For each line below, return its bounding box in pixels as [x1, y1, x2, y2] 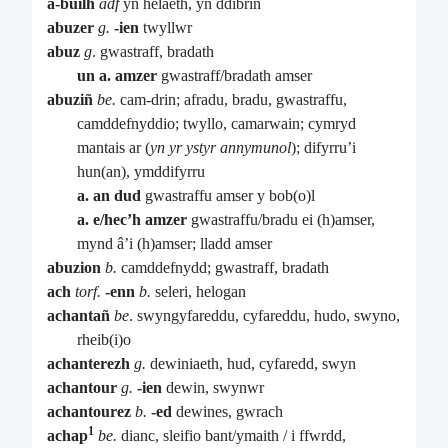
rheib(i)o [77, 331, 131, 349]
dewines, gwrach [172, 403, 283, 421]
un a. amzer [77, 67, 157, 85]
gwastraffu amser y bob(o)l [141, 187, 315, 205]
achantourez [47, 403, 131, 421]
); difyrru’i [291, 139, 356, 157]
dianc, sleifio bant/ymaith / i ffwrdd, [117, 427, 346, 445]
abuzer [47, 19, 94, 37]
